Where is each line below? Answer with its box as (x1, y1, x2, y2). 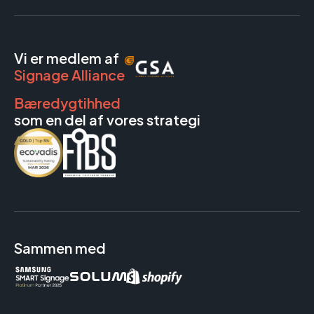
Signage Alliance (14, 66, 125, 84)
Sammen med (14, 239, 106, 257)
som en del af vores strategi (14, 111, 200, 129)
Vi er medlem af (14, 49, 119, 67)
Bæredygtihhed (14, 94, 121, 112)
